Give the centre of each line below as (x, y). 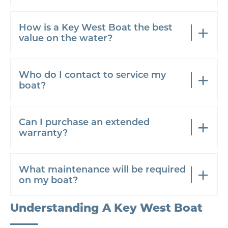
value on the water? (66, 38)
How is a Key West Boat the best (96, 27)
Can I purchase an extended (84, 122)
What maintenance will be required (102, 169)
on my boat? (48, 180)
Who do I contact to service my (92, 74)
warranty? (43, 132)
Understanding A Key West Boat (106, 207)
